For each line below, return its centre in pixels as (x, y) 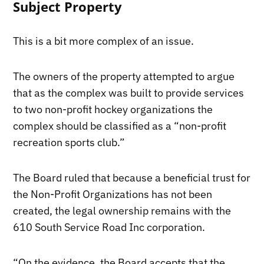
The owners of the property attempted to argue (124, 77)
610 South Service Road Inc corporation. (109, 227)
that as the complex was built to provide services (129, 93)
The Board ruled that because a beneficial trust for (132, 178)
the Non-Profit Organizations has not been (113, 194)
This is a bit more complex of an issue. (104, 41)
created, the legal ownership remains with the (122, 211)
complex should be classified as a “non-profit (120, 126)
